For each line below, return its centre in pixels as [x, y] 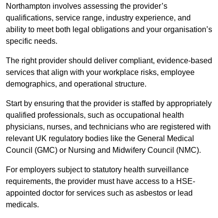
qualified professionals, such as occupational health [95, 115]
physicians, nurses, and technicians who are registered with [108, 127]
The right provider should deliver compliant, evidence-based [109, 61]
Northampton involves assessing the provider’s [87, 6]
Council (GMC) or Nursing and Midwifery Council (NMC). [104, 150]
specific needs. [33, 41]
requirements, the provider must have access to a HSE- [100, 182]
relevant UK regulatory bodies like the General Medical [100, 139]
